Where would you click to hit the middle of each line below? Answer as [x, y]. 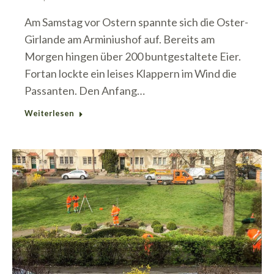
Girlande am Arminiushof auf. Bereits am [120, 39]
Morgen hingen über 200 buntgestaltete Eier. [133, 57]
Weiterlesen [49, 113]
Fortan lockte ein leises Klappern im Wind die [131, 74]
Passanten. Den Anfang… [85, 91]
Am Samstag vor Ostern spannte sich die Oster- [136, 22]
